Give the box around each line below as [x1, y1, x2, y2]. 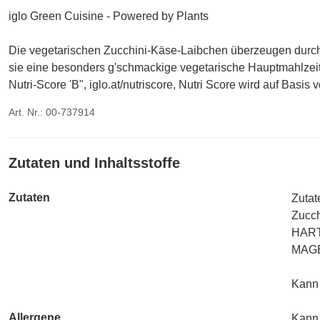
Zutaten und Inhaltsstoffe [9, 155, 180, 171]
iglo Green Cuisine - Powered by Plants [9, 10, 209, 22]
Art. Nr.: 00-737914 [9, 106, 95, 118]
